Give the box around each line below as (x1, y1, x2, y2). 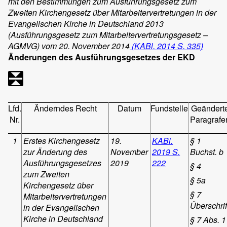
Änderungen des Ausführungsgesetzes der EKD (8, 51, 195, 63)
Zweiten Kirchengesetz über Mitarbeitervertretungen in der (8, 6, 216, 18)
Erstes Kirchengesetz (23, 134, 100, 146)
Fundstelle (150, 102, 188, 114)
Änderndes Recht (33, 102, 97, 114)
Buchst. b (190, 145, 224, 158)
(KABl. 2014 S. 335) (130, 40, 203, 52)
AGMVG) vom (8, 40, 59, 52)
